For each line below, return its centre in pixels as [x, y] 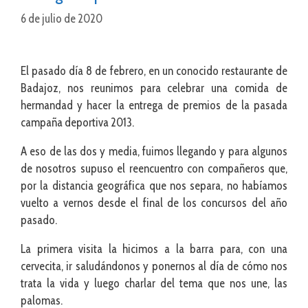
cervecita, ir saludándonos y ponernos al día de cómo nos [154, 266]
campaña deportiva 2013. [77, 122]
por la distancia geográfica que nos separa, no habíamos [154, 185]
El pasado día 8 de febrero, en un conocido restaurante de [154, 70]
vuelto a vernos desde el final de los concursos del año [154, 202]
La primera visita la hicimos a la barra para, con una [154, 249]
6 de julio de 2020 [62, 18]
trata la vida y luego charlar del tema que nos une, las [154, 283]
